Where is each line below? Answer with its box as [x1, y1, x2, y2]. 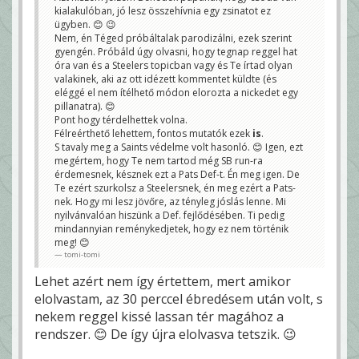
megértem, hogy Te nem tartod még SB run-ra [54, 153, 263, 167]
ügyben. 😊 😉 [54, 17, 116, 31]
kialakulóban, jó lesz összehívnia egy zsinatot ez [54, 3, 271, 18]
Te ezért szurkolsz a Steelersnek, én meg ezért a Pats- [54, 180, 296, 195]
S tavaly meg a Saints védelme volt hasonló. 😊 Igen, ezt [54, 139, 303, 154]
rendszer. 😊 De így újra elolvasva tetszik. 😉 [34, 325, 296, 343]
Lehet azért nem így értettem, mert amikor [34, 272, 291, 290]
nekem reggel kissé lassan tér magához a [34, 307, 284, 325]
